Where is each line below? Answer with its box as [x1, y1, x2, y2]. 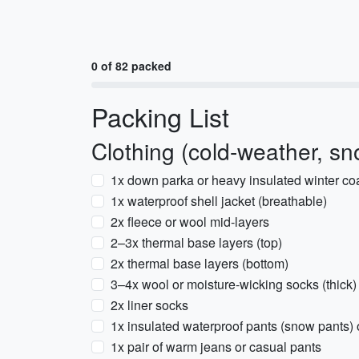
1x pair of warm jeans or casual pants [111, 337, 321, 356]
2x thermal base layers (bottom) [111, 254, 288, 272]
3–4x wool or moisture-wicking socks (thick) [111, 275, 357, 293]
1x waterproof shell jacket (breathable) [111, 192, 327, 210]
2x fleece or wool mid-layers [111, 212, 269, 231]
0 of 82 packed [91, 58, 171, 74]
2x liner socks [111, 296, 188, 314]
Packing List [91, 98, 229, 135]
